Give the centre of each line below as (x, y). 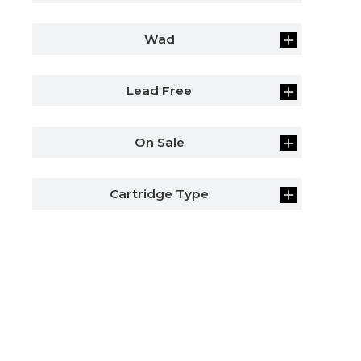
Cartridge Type (160, 194)
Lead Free (160, 91)
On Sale (159, 142)
